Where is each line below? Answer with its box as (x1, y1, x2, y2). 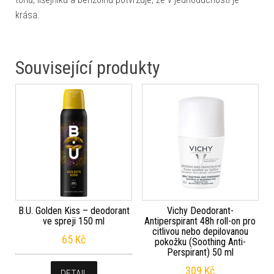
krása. (15, 9, 40, 21)
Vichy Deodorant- (166, 205, 234, 217)
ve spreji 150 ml (43, 215, 105, 228)
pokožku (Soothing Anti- (154, 236, 246, 248)
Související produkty (15, 57, 160, 78)
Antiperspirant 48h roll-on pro (144, 215, 256, 228)
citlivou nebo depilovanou (152, 226, 248, 238)
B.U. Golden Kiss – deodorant (18, 205, 130, 217)
